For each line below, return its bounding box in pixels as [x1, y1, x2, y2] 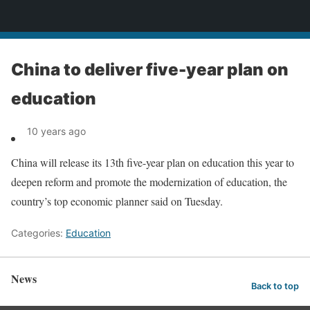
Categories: [11, 227, 66, 239]
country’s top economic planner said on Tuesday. [11, 194, 223, 208]
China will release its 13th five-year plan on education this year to [11, 155, 294, 170]
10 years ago [27, 125, 86, 137]
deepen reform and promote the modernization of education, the [11, 174, 287, 189]
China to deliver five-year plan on [11, 60, 289, 80]
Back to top [251, 280, 299, 291]
